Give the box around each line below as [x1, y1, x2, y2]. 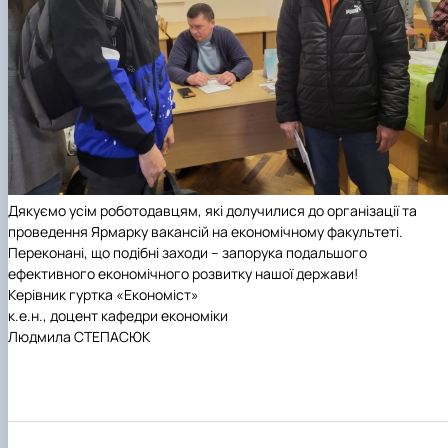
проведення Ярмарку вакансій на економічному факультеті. [8, 221, 403, 241]
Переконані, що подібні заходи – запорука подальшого [8, 242, 367, 262]
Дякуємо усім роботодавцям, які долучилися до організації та [8, 200, 417, 220]
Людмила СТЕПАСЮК [8, 326, 150, 346]
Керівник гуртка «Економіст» [8, 284, 199, 304]
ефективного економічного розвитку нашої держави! [8, 263, 358, 283]
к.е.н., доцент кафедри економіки [8, 305, 228, 325]
